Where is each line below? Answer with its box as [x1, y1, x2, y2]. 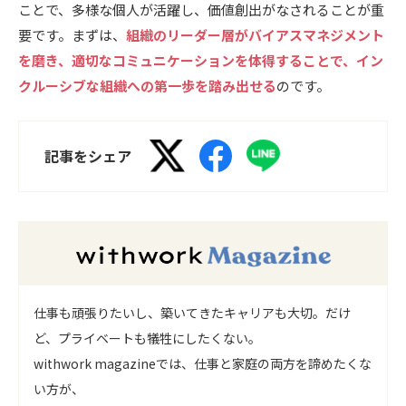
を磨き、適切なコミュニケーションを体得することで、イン [18, 50, 383, 70]
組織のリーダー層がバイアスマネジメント [126, 24, 384, 44]
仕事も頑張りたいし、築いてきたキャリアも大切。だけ [34, 303, 351, 322]
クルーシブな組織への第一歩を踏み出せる [18, 75, 276, 95]
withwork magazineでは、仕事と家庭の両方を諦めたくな [34, 353, 372, 372]
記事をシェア [44, 144, 131, 167]
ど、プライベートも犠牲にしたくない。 [34, 328, 261, 347]
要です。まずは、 [18, 24, 126, 44]
